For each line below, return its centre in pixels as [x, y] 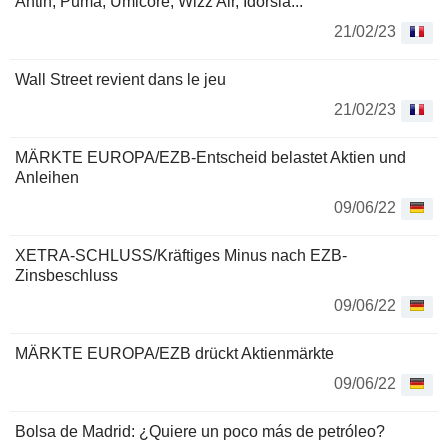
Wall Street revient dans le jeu [120, 80]
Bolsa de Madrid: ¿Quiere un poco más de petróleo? [200, 432]
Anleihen [47, 178]
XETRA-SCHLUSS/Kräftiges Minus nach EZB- [181, 256]
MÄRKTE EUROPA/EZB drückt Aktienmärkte [174, 354]
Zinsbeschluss [66, 276]
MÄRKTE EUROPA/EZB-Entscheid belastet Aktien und [210, 158]
